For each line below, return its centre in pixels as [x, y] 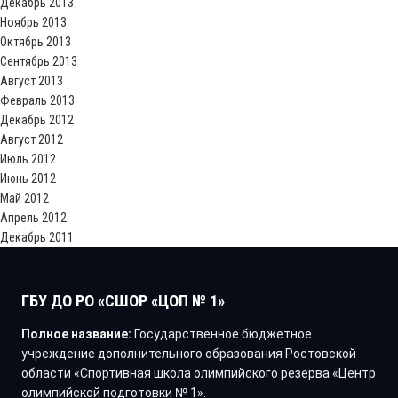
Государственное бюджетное [222, 334]
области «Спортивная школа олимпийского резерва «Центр [199, 374]
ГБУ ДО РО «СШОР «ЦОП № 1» [123, 301]
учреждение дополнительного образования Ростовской [189, 354]
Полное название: [76, 334]
